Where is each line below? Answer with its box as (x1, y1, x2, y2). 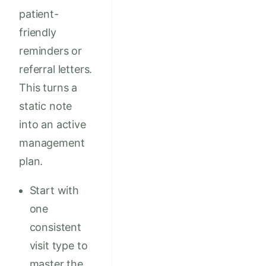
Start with (29, 184, 79, 197)
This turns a (19, 81, 78, 94)
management (19, 137, 85, 150)
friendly (19, 26, 56, 39)
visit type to (29, 239, 88, 252)
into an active (19, 118, 86, 131)
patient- (19, 8, 59, 21)
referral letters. (19, 63, 93, 76)
